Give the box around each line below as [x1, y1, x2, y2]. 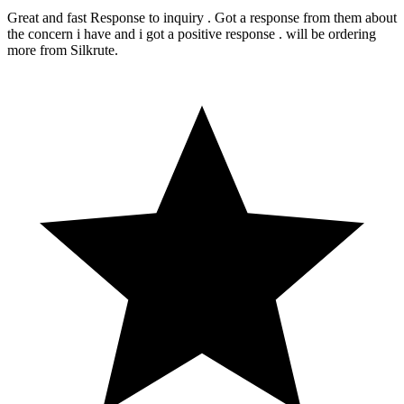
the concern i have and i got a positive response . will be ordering [7, 25, 376, 41]
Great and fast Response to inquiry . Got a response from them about [7, 9, 397, 25]
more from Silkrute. [7, 41, 118, 58]
